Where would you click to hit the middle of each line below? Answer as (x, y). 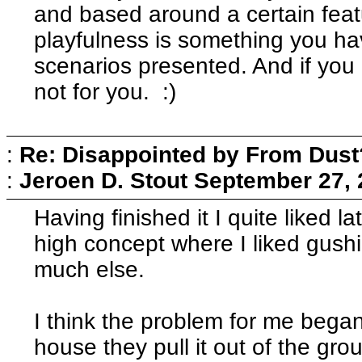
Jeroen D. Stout (103, 180)
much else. (90, 269)
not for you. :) (105, 91)
